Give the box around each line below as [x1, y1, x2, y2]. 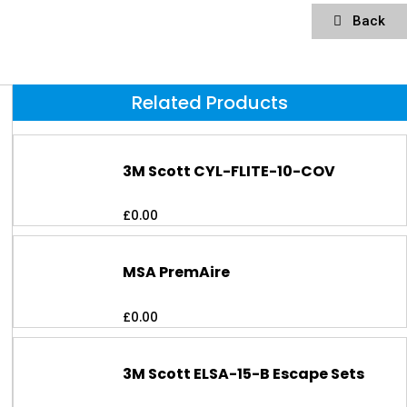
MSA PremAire [123, 262, 231, 283]
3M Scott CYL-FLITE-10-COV [123, 160, 336, 182]
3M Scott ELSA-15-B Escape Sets [123, 362, 365, 384]
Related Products [132, 90, 289, 115]
